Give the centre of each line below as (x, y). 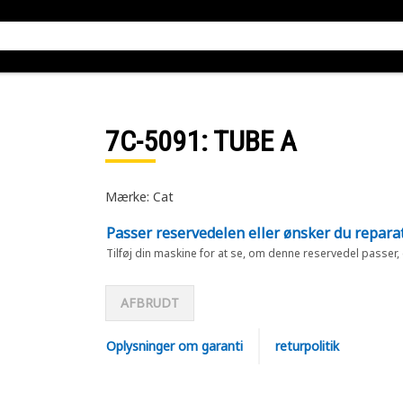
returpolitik (307, 346)
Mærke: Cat (139, 197)
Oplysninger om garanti (174, 346)
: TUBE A (248, 141)
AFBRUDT (149, 303)
